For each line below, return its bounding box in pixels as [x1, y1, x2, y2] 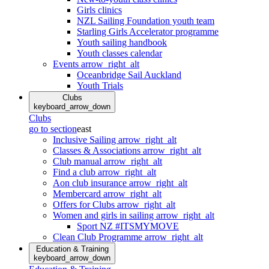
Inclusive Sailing [53, 134, 118, 145]
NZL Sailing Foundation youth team [77, 15, 214, 26]
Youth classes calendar [77, 47, 162, 58]
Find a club [53, 166, 98, 177]
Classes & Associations [53, 145, 143, 156]
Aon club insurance [53, 177, 129, 188]
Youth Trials [77, 80, 123, 91]
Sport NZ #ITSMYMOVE [77, 220, 179, 231]
